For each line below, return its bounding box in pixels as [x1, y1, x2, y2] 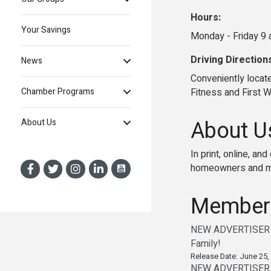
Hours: [191, 10, 221, 25]
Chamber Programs [21, 85, 94, 99]
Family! [191, 237, 221, 251]
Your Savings [21, 24, 71, 37]
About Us [21, 116, 56, 129]
